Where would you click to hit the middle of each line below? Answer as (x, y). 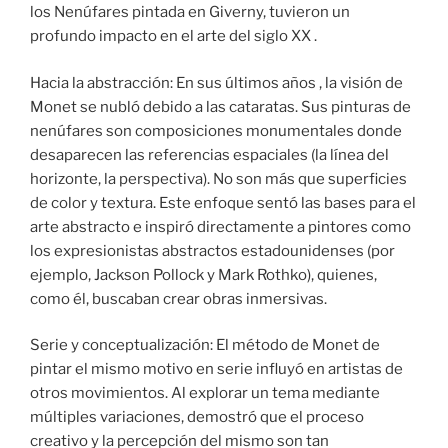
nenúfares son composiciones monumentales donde (216, 130)
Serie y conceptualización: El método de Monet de (205, 345)
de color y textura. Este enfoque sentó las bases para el (223, 202)
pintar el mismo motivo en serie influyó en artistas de (216, 369)
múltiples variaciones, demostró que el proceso (197, 417)
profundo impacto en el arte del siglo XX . (173, 36)
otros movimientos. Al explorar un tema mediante (205, 393)
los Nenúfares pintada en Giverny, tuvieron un (190, 12)
